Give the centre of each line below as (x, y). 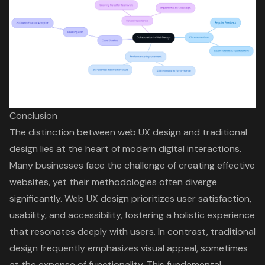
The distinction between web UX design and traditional (128, 132)
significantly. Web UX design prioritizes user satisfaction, (130, 198)
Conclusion (33, 115)
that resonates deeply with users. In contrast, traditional (132, 231)
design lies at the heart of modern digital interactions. (125, 148)
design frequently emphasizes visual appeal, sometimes (129, 248)
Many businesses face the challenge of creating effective (132, 165)
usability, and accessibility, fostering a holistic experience (132, 215)
